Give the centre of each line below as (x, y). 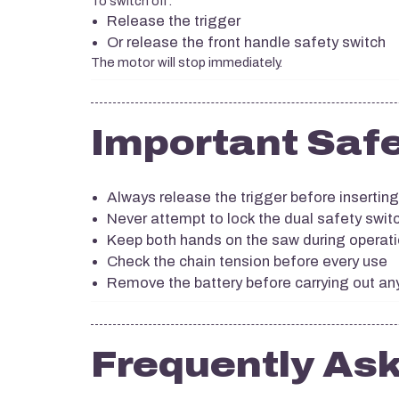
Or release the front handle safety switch (246, 42)
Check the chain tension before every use (247, 261)
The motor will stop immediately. (187, 63)
